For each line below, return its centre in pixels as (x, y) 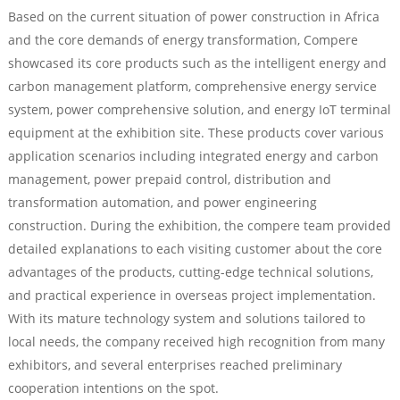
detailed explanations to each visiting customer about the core (195, 249)
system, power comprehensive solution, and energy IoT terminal (199, 110)
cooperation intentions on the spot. (113, 388)
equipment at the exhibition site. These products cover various (196, 133)
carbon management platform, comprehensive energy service (192, 87)
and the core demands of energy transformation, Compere (183, 40)
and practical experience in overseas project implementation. (192, 296)
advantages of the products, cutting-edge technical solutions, (190, 272)
